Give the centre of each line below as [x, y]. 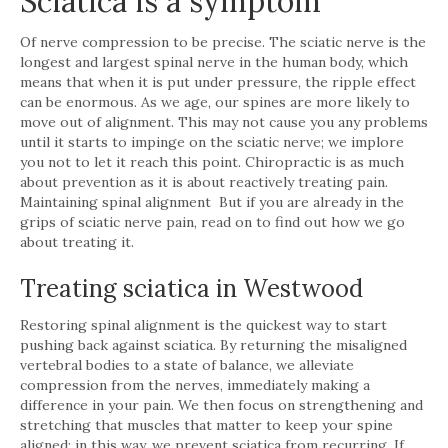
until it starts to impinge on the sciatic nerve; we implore [212, 141]
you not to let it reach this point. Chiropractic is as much [212, 161]
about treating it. [79, 241]
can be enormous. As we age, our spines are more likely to [215, 101]
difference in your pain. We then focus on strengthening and [221, 404]
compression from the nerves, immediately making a [195, 384]
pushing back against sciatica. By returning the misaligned [213, 344]
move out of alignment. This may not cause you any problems [224, 121]
